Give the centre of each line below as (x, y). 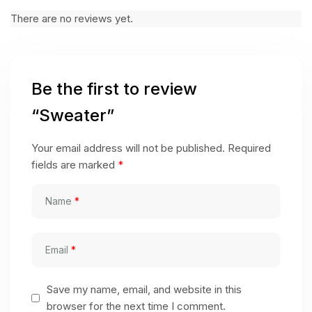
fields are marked (75, 164)
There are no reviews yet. (72, 18)
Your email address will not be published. (128, 148)
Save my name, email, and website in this (145, 289)
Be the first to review (114, 88)
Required (249, 148)
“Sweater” (73, 115)
